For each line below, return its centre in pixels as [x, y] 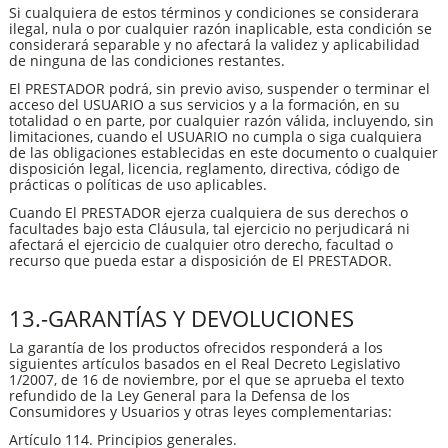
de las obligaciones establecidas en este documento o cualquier [223, 152]
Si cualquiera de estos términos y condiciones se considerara [214, 12]
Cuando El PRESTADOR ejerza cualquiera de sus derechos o [208, 212]
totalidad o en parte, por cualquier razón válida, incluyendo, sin [221, 120]
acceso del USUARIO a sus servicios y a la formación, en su [204, 104]
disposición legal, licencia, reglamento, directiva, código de [204, 168]
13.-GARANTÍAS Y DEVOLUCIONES [181, 317]
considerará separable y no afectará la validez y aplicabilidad [214, 44]
